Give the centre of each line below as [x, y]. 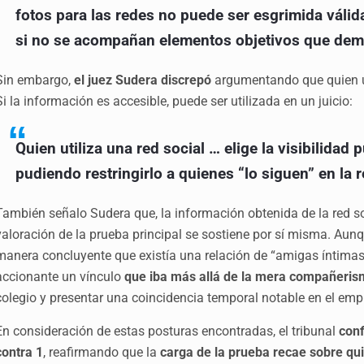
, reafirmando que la [102, 352]
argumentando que [269, 80]
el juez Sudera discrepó [145, 80]
